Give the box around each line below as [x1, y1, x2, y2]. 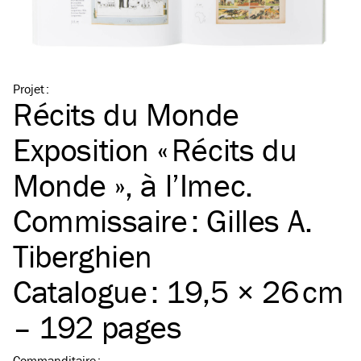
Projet [13, 81, 44, 98]
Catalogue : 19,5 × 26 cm [13, 272, 344, 312]
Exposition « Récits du [13, 130, 297, 170]
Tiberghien [13, 236, 153, 276]
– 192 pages [13, 307, 182, 347]
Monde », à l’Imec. [13, 165, 253, 205]
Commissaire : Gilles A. [13, 201, 313, 241]
